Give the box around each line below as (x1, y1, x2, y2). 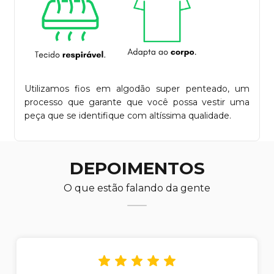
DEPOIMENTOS (69, 158, 205, 179)
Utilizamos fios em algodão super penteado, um (24, 83, 250, 95)
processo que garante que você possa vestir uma (24, 97, 250, 108)
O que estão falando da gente (64, 182, 210, 194)
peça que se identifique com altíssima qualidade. (24, 110, 231, 122)
